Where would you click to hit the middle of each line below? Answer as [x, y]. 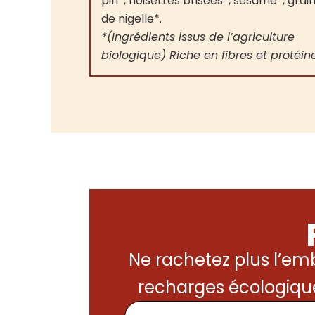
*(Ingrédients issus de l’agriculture [198, 37]
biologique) [135, 55]
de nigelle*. [131, 18]
